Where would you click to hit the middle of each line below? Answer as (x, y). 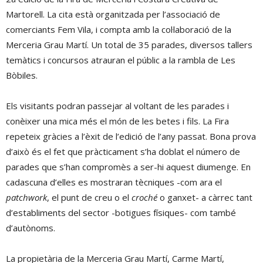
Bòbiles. (22, 75)
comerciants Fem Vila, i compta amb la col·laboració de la (119, 30)
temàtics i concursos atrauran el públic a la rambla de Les (121, 60)
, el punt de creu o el (89, 198)
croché (146, 198)
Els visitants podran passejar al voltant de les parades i (117, 106)
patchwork (26, 198)
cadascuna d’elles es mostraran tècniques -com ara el (114, 182)
